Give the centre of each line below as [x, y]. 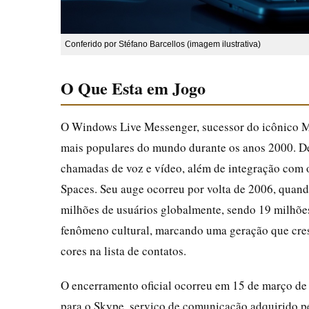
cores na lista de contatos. [123, 250]
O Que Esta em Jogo [133, 88]
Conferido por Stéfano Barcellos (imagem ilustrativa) [163, 44]
